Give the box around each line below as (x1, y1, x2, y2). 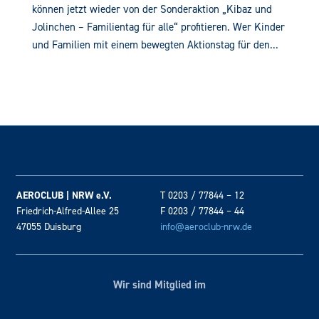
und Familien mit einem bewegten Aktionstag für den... (31, 37, 278, 52)
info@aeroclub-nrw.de (160, 219, 253, 234)
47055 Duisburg (16, 219, 82, 234)
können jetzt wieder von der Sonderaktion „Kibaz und (31, 1, 272, 16)
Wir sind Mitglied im (113, 277, 206, 292)
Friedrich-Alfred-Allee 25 (16, 204, 120, 218)
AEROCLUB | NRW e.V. (16, 188, 113, 202)
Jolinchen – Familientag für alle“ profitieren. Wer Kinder (31, 19, 285, 34)
